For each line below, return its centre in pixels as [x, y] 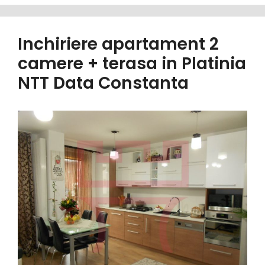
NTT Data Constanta [103, 83]
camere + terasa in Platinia [132, 64]
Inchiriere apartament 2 [118, 44]
